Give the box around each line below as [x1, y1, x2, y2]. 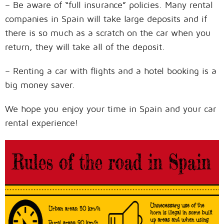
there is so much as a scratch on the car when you [5, 27, 211, 38]
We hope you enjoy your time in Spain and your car [5, 103, 216, 114]
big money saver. [5, 79, 75, 90]
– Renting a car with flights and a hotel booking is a [5, 65, 216, 76]
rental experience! [5, 117, 78, 128]
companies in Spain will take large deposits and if [5, 13, 207, 24]
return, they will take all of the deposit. [5, 41, 165, 52]
